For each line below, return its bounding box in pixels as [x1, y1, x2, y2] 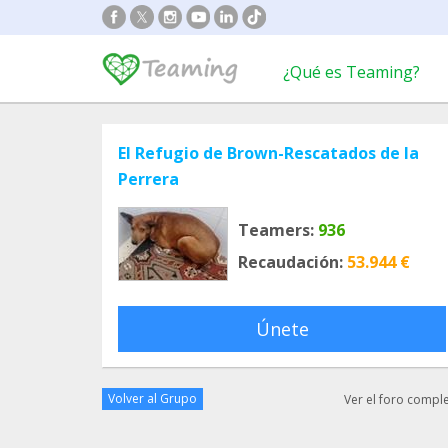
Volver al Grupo [108, 390, 197, 407]
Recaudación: [238, 251, 343, 273]
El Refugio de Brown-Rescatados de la [118, 142, 419, 164]
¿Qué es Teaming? [283, 61, 420, 83]
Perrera [118, 168, 179, 190]
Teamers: [238, 219, 314, 241]
